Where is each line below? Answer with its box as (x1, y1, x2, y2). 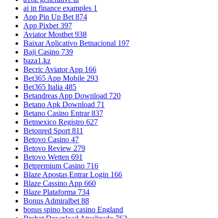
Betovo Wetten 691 (23, 152, 83, 161)
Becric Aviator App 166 (23, 65, 96, 73)
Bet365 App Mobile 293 (23, 73, 98, 82)
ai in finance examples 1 (23, 3, 97, 12)
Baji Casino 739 (23, 47, 73, 56)
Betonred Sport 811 (23, 126, 83, 135)
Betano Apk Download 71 (23, 100, 105, 109)
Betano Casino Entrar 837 (23, 109, 103, 117)
